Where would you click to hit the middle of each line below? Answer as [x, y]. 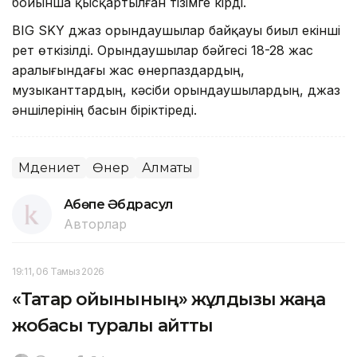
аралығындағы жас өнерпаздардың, [128, 70]
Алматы [167, 167]
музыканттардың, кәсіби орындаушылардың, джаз [176, 90]
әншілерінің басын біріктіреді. [106, 110]
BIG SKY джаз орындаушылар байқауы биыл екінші [176, 30]
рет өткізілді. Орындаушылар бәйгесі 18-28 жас [163, 50]
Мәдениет [49, 167]
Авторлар [95, 224]
